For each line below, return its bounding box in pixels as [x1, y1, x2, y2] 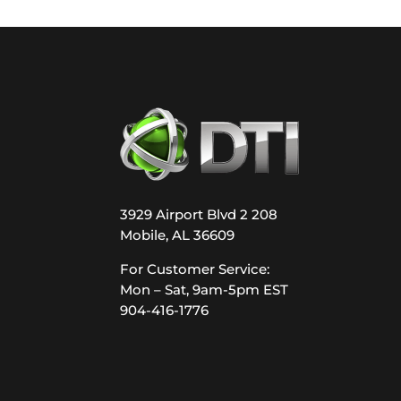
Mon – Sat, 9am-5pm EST [120, 281, 289, 299]
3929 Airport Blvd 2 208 [120, 205, 278, 223]
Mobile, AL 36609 [120, 226, 235, 243]
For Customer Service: [120, 260, 270, 278]
